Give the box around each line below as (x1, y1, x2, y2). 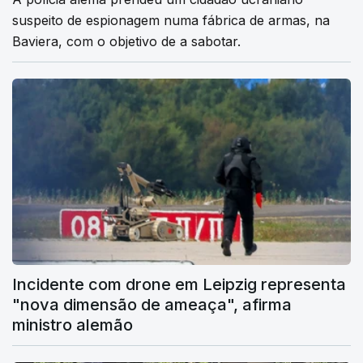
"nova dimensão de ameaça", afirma (12, 294, 292, 314)
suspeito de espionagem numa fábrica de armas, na (12, 12, 330, 29)
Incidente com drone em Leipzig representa (12, 274, 346, 294)
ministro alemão (12, 314, 133, 335)
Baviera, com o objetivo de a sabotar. (12, 33, 241, 50)
